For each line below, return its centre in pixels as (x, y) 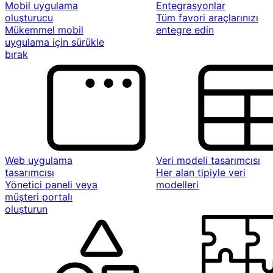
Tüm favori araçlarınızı (207, 18)
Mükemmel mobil (44, 30)
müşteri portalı (39, 197)
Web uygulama (39, 160)
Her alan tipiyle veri (201, 172)
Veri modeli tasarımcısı (208, 160)
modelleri (177, 185)
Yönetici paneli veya (51, 185)
